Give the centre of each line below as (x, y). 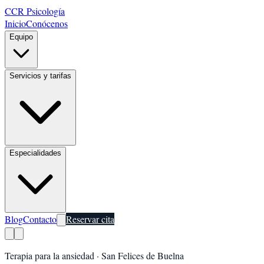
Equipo (21, 37)
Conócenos (47, 23)
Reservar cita (90, 219)
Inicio (15, 23)
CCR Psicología (35, 11)
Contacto (40, 219)
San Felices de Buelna (143, 255)
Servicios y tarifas (40, 76)
